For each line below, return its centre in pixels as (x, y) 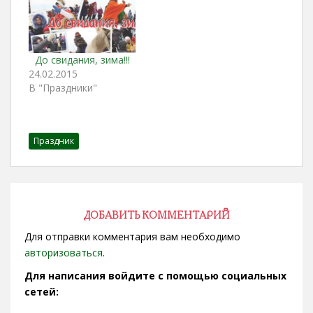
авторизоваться (64, 253)
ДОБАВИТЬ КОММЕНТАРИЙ (156, 217)
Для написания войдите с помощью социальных (155, 276)
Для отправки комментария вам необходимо (132, 237)
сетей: (42, 292)
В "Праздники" (63, 88)
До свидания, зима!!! (82, 60)
